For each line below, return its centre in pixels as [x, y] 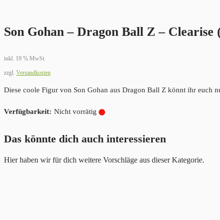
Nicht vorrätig [75, 112]
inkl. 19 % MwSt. [25, 59]
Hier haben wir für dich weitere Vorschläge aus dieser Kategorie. [104, 160]
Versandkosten [33, 73]
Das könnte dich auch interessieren [85, 139]
